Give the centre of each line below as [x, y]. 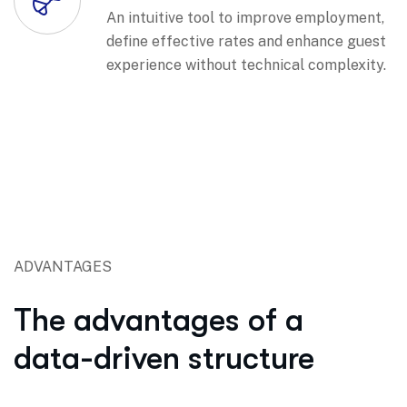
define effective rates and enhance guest [246, 41]
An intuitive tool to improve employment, [245, 17]
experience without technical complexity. [246, 65]
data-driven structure [164, 358]
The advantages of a [159, 320]
